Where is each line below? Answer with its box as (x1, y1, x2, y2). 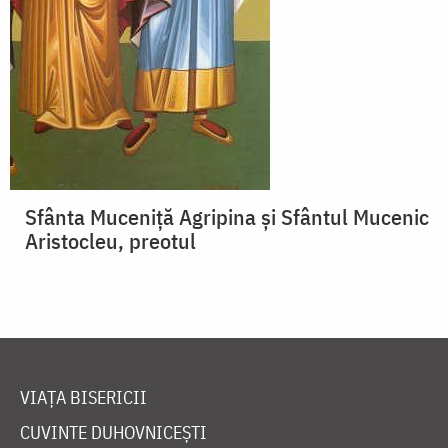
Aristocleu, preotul (25, 226, 196, 256)
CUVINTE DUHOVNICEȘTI (20, 421, 207, 445)
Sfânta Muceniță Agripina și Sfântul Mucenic (25, 202, 429, 232)
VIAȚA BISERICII (20, 386, 147, 410)
